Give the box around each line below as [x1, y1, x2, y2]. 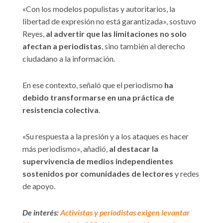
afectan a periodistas [22, 41, 102, 51]
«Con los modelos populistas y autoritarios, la [22, 3, 175, 13]
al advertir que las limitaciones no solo [46, 28, 187, 38]
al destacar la [109, 143, 158, 153]
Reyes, [22, 28, 46, 38]
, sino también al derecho [102, 41, 185, 51]
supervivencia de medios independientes [22, 156, 173, 166]
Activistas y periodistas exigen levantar [60, 207, 190, 217]
